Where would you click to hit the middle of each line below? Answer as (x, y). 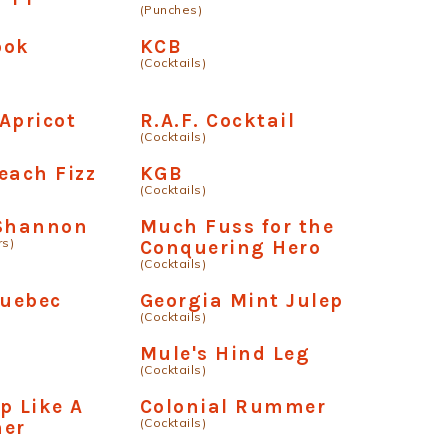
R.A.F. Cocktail (217, 120)
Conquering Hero (230, 247)
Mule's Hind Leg (225, 353)
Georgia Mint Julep (241, 300)
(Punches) (171, 9)
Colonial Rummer (233, 406)
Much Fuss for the (237, 226)
